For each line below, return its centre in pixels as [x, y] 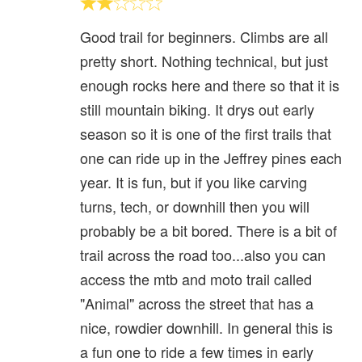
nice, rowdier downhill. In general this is [206, 327]
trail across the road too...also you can [203, 254]
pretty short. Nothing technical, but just [204, 60]
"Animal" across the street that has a [197, 303]
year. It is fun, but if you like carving [194, 181]
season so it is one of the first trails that [206, 133]
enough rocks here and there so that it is [210, 84]
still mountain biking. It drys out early [197, 109]
